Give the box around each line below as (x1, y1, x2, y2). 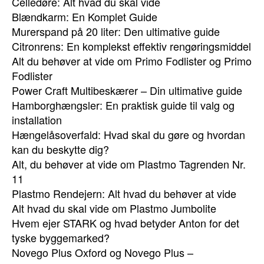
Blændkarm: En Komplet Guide (12, 9, 157, 24)
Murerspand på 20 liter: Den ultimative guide (12, 24, 220, 39)
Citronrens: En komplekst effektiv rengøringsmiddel (12, 38, 251, 54)
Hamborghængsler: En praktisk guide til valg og (12, 97, 235, 113)
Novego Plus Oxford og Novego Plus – (12, 245, 193, 260)
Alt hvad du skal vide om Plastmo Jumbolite (12, 200, 216, 216)
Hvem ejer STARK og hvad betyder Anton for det (12, 215, 239, 230)
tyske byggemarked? (12, 230, 110, 245)
